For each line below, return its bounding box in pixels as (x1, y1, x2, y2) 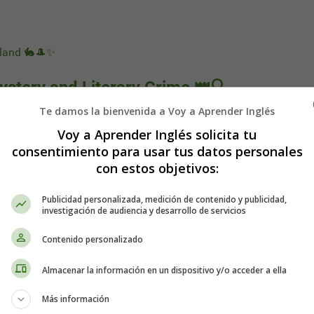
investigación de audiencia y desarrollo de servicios (42, 205, 246, 217)
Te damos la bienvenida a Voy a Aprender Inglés (39, 104, 275, 118)
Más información (42, 293, 109, 305)
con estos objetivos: (95, 160, 219, 177)
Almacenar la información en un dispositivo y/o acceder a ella (42, 264, 287, 276)
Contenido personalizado (42, 233, 143, 245)
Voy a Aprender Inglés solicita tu (57, 126, 257, 143)
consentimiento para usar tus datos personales (11, 143, 303, 160)
